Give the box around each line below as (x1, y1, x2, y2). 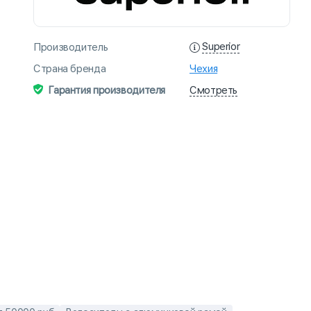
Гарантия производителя (48, 84, 165, 97)
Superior (202, 40, 240, 53)
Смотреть (190, 83, 237, 96)
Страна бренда (33, 62, 106, 75)
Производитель (33, 40, 108, 53)
